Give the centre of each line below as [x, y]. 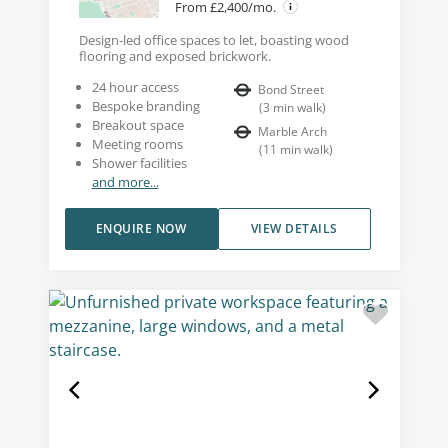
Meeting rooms [137, 144]
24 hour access [135, 87]
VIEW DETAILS [294, 229]
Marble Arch [292, 132]
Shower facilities [139, 163]
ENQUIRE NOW [141, 229]
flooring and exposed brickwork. [174, 56]
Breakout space [137, 125]
